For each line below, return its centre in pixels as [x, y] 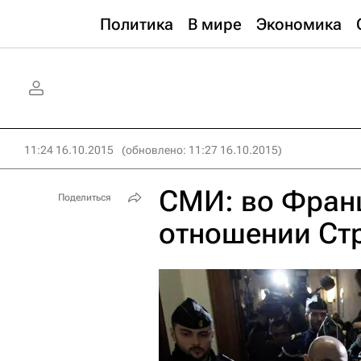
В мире [215, 24]
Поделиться [85, 197]
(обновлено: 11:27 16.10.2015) [202, 150]
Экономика [299, 24]
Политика [137, 24]
